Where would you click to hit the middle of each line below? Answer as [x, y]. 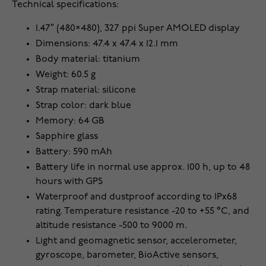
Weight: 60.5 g [66, 75]
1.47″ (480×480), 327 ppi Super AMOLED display [138, 29]
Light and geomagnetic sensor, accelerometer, [136, 241]
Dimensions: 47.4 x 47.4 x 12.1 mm [107, 44]
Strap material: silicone [86, 91]
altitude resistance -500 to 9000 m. [111, 226]
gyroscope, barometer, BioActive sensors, [127, 256]
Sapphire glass [67, 137]
